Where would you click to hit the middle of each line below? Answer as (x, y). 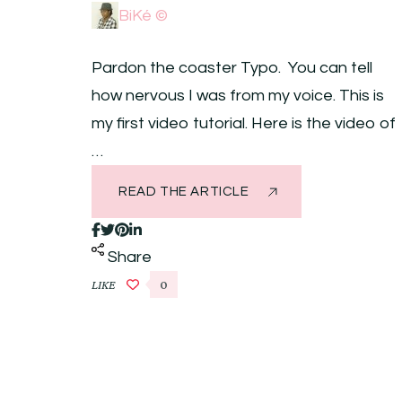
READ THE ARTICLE (184, 192)
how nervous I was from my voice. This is (238, 96)
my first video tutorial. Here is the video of (244, 124)
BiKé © (143, 16)
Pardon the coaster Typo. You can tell (232, 68)
